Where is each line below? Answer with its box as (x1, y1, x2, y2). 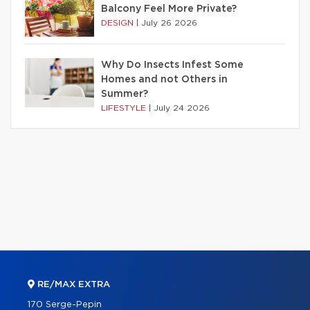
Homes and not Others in (101, 74, 228, 84)
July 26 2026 (141, 18, 197, 27)
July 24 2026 (154, 103, 210, 112)
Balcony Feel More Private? (101, 3, 237, 14)
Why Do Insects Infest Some (101, 60, 244, 70)
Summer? (101, 89, 148, 99)
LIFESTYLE (101, 103, 149, 112)
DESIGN (101, 18, 136, 27)
